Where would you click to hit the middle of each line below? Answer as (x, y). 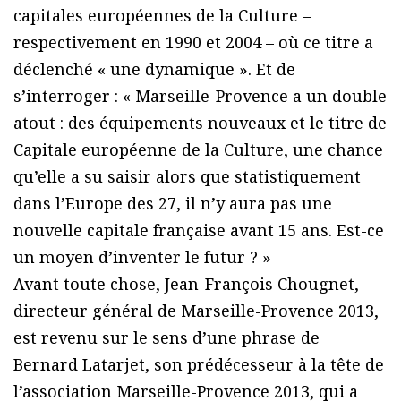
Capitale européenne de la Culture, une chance (198, 150)
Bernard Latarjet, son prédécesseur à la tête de (199, 365)
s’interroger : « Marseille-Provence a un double (200, 96)
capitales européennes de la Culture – (162, 16)
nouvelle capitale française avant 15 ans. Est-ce (199, 230)
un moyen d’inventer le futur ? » (142, 257)
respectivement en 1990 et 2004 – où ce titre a (193, 43)
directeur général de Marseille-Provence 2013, (196, 311)
